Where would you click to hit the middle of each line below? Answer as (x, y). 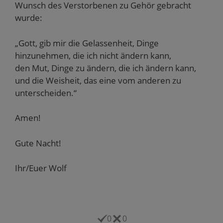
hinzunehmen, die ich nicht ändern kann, (93, 55)
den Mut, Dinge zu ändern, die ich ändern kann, (106, 68)
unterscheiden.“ (46, 93)
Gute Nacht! (38, 143)
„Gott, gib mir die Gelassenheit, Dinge (87, 43)
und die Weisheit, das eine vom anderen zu (98, 80)
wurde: (29, 18)
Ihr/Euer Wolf (41, 168)
